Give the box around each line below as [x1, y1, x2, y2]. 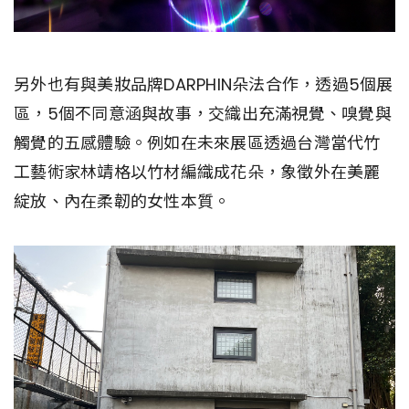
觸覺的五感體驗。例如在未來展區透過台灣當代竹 [14, 131, 381, 155]
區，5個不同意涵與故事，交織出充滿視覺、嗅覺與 [14, 102, 392, 126]
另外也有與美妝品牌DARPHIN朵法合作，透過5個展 [14, 73, 393, 97]
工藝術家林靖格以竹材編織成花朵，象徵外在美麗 [14, 161, 381, 184]
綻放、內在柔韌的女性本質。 [14, 190, 231, 214]
